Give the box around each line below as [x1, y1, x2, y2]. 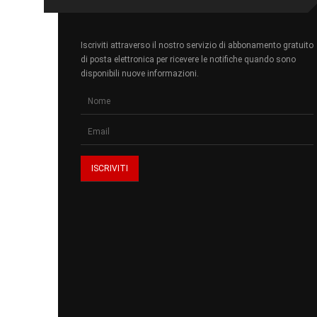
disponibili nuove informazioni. [81, 69, 199, 79]
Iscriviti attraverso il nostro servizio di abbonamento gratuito [81, 40, 313, 51]
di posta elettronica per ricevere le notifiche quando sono [81, 54, 296, 65]
